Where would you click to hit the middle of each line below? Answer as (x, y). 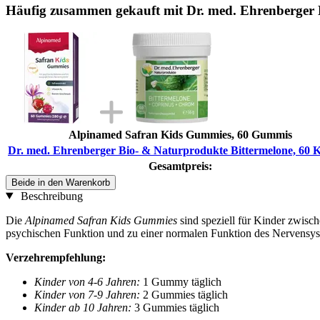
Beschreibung (50, 196)
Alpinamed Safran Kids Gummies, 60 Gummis (180, 134)
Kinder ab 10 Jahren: (83, 307)
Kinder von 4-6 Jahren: (89, 281)
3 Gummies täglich (175, 307)
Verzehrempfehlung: (56, 257)
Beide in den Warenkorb (61, 182)
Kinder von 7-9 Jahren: (87, 294)
